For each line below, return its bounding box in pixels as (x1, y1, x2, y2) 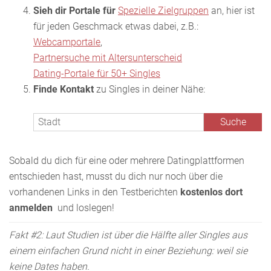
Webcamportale (33, 36, 100, 48)
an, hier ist (209, 4, 255, 16)
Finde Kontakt (33, 83, 94, 95)
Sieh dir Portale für (33, 4, 116, 16)
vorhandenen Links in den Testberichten (9, 186, 180, 198)
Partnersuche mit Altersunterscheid (33, 51, 182, 64)
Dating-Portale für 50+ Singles (33, 67, 160, 79)
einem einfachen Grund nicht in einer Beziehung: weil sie (9, 244, 247, 256)
